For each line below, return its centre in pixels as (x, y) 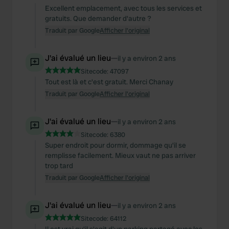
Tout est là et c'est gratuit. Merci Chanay (109, 82)
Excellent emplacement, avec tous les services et (123, 8)
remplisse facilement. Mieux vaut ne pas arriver (120, 155)
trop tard (59, 166)
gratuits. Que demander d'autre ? (98, 18)
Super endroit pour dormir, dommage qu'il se (116, 145)
